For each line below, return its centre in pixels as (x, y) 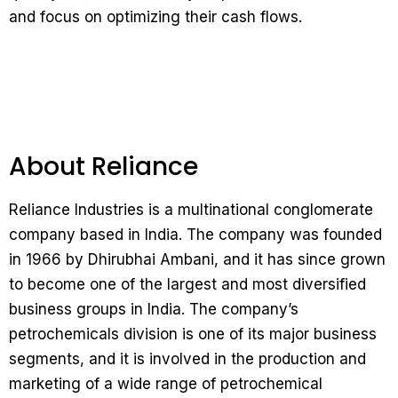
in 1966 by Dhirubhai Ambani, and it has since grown (197, 260)
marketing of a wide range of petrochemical (166, 384)
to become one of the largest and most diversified (187, 285)
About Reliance (103, 167)
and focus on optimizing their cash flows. (155, 17)
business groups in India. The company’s (154, 310)
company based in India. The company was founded (195, 235)
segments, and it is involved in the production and (187, 359)
